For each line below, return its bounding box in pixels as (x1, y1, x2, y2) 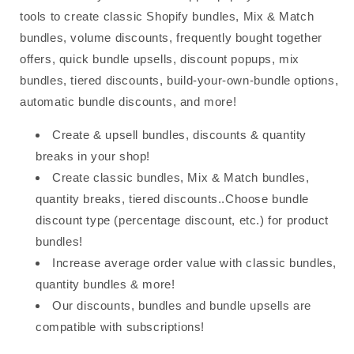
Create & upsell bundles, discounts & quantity (52, 128, 307, 142)
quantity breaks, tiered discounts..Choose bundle (36, 192, 309, 206)
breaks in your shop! (36, 149, 150, 164)
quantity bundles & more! (36, 277, 175, 292)
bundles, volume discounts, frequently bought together (20, 31, 322, 45)
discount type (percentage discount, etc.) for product (36, 213, 329, 228)
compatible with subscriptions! (36, 320, 205, 334)
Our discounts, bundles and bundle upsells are (52, 299, 312, 313)
